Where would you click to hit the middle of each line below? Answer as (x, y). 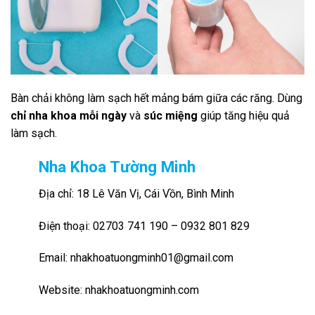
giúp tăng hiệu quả (244, 115)
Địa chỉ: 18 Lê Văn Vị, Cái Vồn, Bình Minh (136, 193)
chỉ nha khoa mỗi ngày (69, 115)
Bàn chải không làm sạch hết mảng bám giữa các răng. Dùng (156, 98)
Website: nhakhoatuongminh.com (119, 290)
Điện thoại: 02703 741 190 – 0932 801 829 (144, 226)
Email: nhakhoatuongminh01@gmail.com (136, 258)
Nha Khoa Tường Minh (117, 166)
